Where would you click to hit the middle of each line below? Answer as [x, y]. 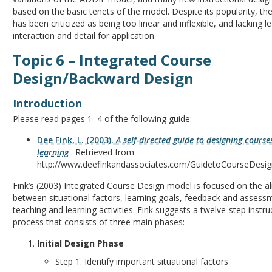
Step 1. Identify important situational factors [142, 261]
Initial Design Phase [81, 243]
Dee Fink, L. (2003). [77, 140]
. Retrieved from [102, 152]
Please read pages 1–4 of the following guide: [103, 119]
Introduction [48, 103]
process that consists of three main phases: [99, 222]
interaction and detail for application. [85, 36]
